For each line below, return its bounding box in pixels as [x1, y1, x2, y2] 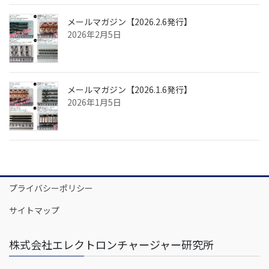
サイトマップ [9, 204, 59, 217]
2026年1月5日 [67, 96, 121, 109]
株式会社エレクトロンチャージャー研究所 [9, 237, 214, 253]
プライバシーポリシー [9, 182, 93, 195]
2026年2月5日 [67, 28, 121, 41]
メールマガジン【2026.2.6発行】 [67, 16, 192, 28]
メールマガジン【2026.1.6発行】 [67, 83, 192, 96]
